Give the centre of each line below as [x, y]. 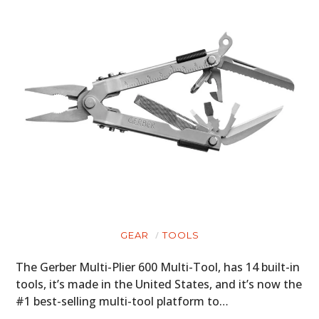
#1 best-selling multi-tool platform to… [122, 301]
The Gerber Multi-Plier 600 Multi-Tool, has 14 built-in [158, 267]
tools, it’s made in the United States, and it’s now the [159, 284]
